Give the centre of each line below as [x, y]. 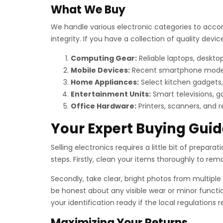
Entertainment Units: [111, 94]
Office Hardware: [104, 106]
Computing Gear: [104, 58]
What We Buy [88, 10]
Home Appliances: [105, 82]
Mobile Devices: [100, 70]
